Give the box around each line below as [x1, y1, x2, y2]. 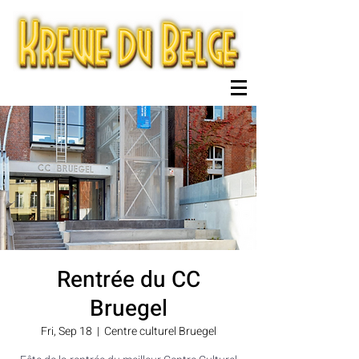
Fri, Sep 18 [40, 323, 92, 340]
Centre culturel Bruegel [103, 323, 216, 340]
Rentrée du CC [56, 264, 200, 296]
